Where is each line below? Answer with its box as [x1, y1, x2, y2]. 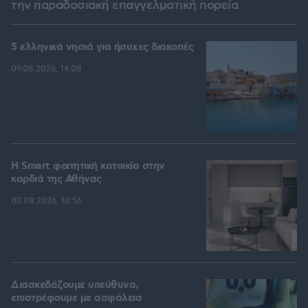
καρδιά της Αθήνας [11, 173, 102, 187]
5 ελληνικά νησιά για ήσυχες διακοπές [11, 41, 193, 55]
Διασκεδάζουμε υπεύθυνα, [11, 278, 138, 293]
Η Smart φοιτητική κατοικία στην [11, 159, 165, 174]
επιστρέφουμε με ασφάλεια [11, 291, 142, 306]
